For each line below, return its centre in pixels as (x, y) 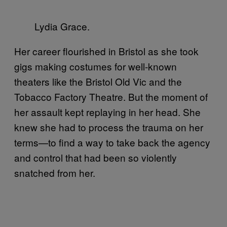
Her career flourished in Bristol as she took (106, 51)
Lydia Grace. (62, 26)
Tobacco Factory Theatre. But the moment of (111, 97)
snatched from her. (55, 173)
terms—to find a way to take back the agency (112, 142)
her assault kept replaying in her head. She (107, 112)
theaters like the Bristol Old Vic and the (98, 82)
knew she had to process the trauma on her (109, 127)
